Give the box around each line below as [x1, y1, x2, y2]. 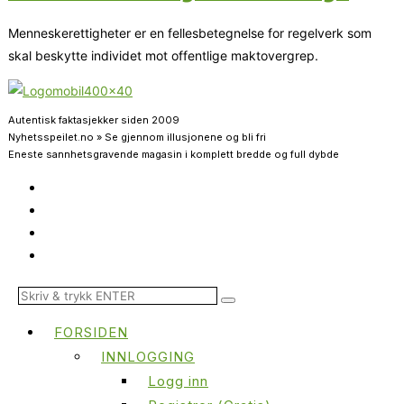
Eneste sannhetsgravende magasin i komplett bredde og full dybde [8, 147, 339, 161]
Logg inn [148, 372, 208, 390]
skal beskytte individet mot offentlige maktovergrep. [8, 47, 318, 63]
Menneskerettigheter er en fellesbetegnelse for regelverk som [8, 24, 372, 41]
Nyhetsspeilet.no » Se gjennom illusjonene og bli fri [8, 130, 266, 143]
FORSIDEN [54, 323, 128, 341]
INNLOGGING [101, 347, 195, 365]
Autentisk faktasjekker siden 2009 [8, 113, 179, 126]
